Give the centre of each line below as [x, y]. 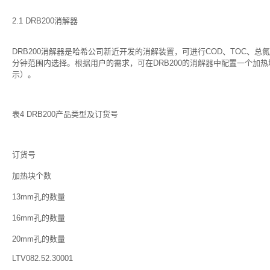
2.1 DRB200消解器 [45, 21]
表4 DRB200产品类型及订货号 [65, 114]
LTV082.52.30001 [42, 258]
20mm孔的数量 [39, 239]
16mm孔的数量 [39, 218]
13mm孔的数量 [39, 197]
